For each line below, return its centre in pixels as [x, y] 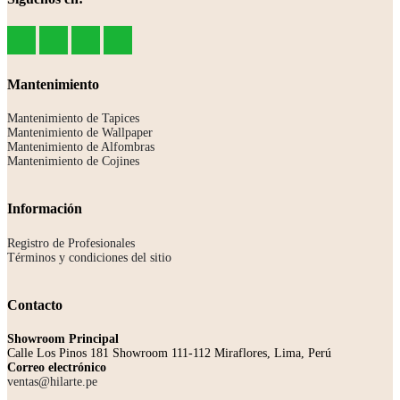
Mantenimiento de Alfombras [81, 147]
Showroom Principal [63, 338]
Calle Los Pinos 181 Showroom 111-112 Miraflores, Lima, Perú [169, 353]
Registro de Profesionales [71, 243]
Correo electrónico [57, 367]
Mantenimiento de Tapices [73, 119]
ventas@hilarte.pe [52, 381]
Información [45, 209]
